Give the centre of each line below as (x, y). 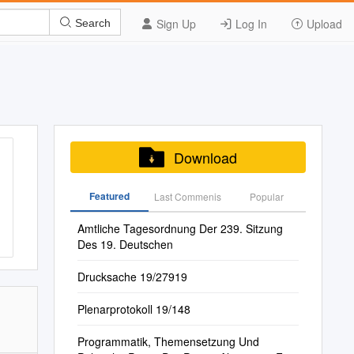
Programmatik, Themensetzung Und (168, 341)
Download (205, 157)
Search (91, 23)
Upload (323, 24)
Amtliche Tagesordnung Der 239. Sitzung (180, 228)
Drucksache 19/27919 (132, 277)
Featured (109, 196)
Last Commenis (188, 196)
